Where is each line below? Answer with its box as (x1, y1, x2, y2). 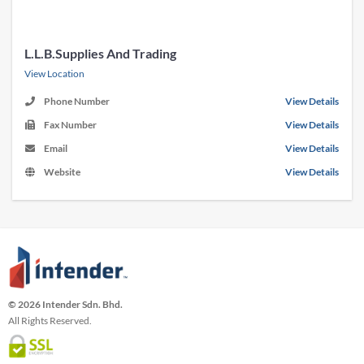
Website (44, 165, 80, 178)
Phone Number (44, 94, 110, 107)
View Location (24, 67, 84, 80)
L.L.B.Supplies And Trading (24, 45, 176, 61)
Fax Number (44, 118, 97, 131)
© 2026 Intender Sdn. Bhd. (8, 298, 123, 311)
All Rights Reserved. (8, 314, 92, 327)
